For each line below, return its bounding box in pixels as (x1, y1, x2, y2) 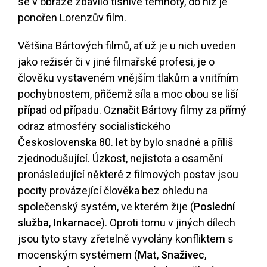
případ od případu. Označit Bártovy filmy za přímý (18, 104, 246, 117)
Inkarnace (53, 216, 101, 229)
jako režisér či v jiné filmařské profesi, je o (18, 55, 215, 69)
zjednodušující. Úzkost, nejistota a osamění (18, 152, 223, 165)
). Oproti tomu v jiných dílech (101, 216, 235, 229)
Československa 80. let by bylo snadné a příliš (18, 136, 233, 149)
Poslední (194, 200, 235, 213)
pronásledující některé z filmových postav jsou (18, 168, 238, 181)
